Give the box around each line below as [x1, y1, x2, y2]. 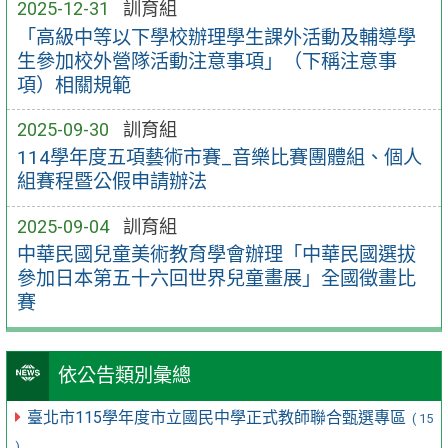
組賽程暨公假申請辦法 [16, 170, 207, 194]
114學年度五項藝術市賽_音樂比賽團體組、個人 [16, 146, 422, 170]
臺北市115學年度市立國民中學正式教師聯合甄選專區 [27, 408, 411, 428]
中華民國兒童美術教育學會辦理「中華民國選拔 [16, 243, 416, 267]
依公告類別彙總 [57, 364, 191, 388]
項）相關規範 [16, 73, 131, 97]
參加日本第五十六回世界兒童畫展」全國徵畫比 [16, 267, 416, 291]
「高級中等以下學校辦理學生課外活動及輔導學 [16, 25, 416, 49]
